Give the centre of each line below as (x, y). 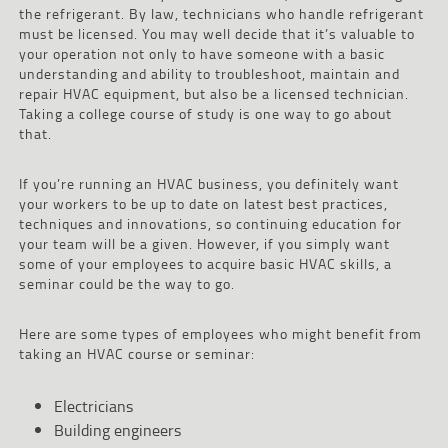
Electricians (93, 405)
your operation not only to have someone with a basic (201, 53)
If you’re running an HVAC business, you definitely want (208, 183)
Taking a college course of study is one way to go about (205, 113)
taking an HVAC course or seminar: (136, 353)
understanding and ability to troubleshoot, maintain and (209, 73)
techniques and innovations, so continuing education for (210, 223)
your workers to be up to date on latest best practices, (203, 203)
